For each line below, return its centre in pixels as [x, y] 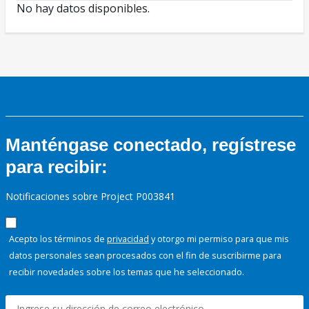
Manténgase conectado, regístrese [151, 145]
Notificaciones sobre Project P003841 [90, 197]
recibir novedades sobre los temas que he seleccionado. [127, 272]
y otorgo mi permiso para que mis [219, 239]
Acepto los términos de [58, 239]
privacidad [128, 239]
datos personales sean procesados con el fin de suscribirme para [145, 256]
